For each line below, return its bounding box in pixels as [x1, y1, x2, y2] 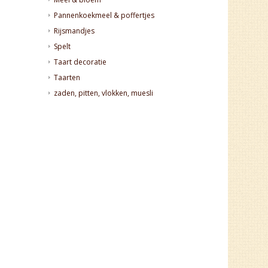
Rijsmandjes [54, 25, 95, 36]
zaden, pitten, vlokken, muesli [54, 87, 154, 98]
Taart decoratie [54, 56, 107, 67]
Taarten [54, 72, 81, 83]
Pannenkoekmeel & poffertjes [54, 10, 155, 20]
